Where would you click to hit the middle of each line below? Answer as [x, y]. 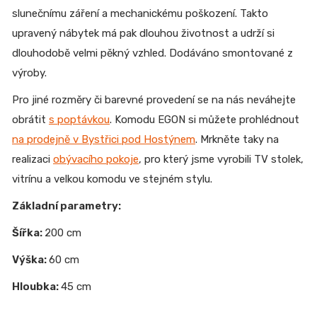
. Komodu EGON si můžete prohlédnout [204, 119]
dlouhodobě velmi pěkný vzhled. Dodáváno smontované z [152, 53]
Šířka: [28, 232]
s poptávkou [79, 119]
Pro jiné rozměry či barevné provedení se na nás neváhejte [154, 99]
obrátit [30, 119]
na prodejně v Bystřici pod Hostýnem [104, 139]
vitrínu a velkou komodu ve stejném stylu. [112, 179]
